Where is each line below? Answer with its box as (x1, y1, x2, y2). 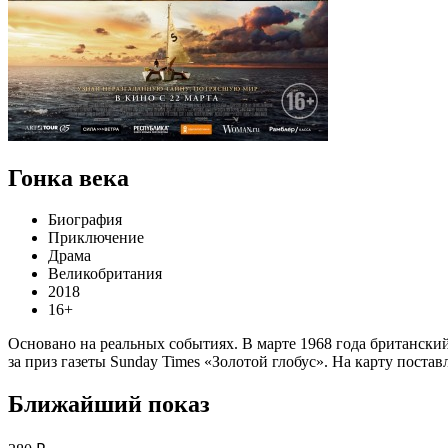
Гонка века (8, 164, 129, 191)
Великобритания (48, 265, 162, 283)
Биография (48, 211, 122, 229)
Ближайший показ (8, 391, 210, 418)
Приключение (48, 229, 144, 247)
